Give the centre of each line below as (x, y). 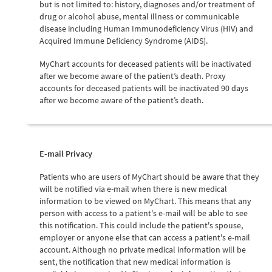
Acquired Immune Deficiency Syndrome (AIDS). (124, 40)
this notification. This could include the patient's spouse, (141, 225)
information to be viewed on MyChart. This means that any (145, 201)
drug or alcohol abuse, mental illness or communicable (139, 16)
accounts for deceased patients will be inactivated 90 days (144, 88)
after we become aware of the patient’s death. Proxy (133, 76)
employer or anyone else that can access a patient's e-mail (145, 237)
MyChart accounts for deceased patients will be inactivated (145, 63)
